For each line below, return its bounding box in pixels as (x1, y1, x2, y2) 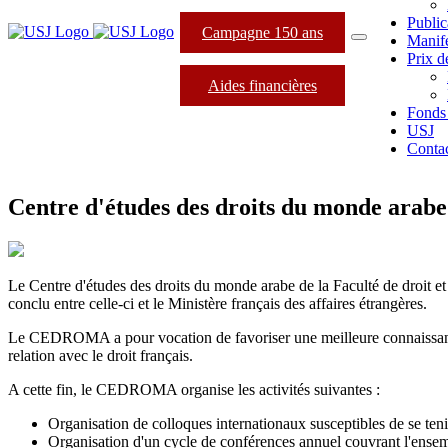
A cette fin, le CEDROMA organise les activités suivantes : (8, 380, 380, 398)
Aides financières (208, 76, 317, 94)
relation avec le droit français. (8, 346, 193, 364)
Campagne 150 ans (202, 23, 323, 41)
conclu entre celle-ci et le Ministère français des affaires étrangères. (8, 294, 427, 312)
